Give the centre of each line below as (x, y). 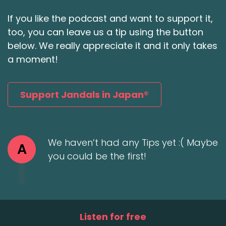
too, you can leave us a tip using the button (105, 32)
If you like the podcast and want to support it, (110, 18)
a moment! (33, 59)
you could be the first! (97, 156)
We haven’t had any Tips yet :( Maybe (133, 143)
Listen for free (113, 217)
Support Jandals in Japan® (84, 95)
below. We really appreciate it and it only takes (112, 46)
